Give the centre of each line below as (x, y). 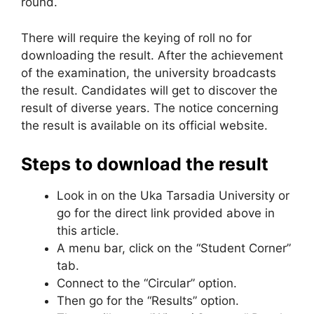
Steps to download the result (145, 164)
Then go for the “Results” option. (148, 301)
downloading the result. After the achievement (152, 55)
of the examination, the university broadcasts (149, 73)
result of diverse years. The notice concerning (150, 108)
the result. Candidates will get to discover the (149, 90)
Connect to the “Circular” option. (147, 283)
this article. (88, 231)
